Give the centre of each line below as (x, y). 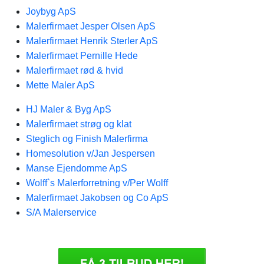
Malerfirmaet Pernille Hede (82, 56)
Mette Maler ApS (60, 85)
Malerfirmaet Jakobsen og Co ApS (97, 198)
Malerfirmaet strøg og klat (79, 124)
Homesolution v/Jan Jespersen (90, 154)
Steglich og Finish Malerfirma (87, 139)
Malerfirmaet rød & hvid (75, 70)
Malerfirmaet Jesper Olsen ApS (91, 26)
